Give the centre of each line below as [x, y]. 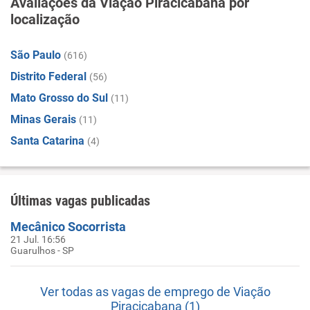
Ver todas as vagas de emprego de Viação [155, 292]
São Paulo [36, 55]
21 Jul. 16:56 [38, 239]
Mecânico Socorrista [68, 227]
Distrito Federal [48, 76]
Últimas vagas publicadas [80, 201]
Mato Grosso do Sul [59, 98]
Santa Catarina [47, 141]
